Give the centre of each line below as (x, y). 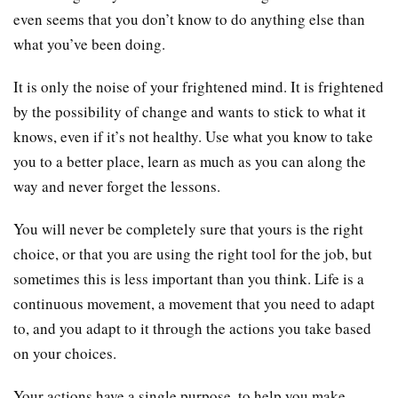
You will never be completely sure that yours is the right (188, 229)
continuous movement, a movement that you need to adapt (194, 303)
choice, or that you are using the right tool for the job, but (193, 254)
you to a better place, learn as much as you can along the (190, 161)
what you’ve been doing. (89, 44)
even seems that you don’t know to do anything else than (189, 19)
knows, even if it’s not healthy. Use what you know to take (193, 136)
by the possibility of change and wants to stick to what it (190, 111)
